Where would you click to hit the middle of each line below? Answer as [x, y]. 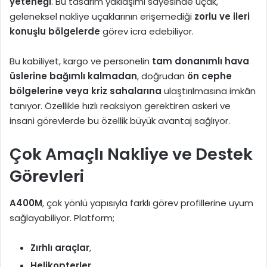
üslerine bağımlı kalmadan [73, 76]
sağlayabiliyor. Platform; [62, 218]
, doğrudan [162, 76]
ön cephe [209, 76]
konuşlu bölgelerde [55, 32]
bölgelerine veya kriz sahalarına [86, 91]
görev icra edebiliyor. [147, 32]
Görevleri [47, 176]
